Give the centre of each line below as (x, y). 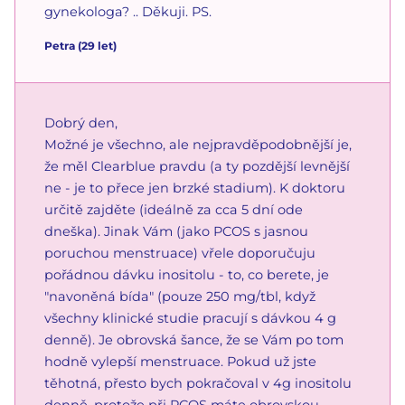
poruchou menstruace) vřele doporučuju (180, 253)
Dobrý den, (81, 122)
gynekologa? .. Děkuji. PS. (128, 11)
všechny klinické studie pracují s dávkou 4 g (190, 318)
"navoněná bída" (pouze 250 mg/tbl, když (180, 296)
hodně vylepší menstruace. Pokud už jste (180, 361)
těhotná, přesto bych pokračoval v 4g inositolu (198, 383)
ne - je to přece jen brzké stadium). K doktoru (195, 188)
